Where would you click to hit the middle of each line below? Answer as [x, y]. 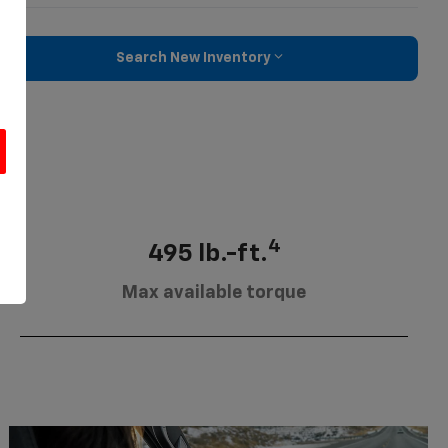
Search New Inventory [193, 58]
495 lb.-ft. [207, 253]
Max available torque [214, 292]
